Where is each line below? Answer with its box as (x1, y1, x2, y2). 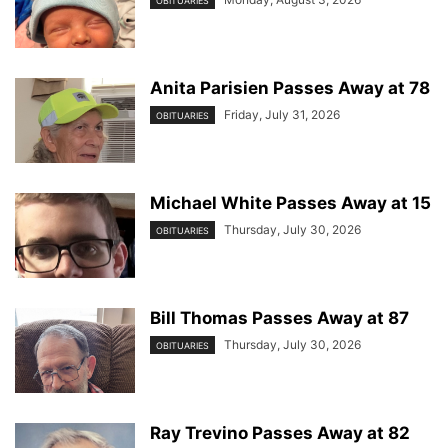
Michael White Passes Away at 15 (150, 193, 431, 213)
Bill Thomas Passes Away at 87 (150, 308, 409, 328)
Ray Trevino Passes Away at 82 (150, 423, 410, 443)
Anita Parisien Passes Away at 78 (150, 78, 430, 98)
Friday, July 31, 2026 (224, 107, 340, 122)
